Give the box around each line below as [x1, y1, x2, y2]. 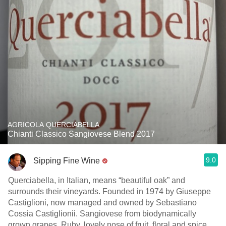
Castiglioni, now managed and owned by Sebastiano [8, 198, 197, 207]
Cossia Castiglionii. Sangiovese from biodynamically [8, 209, 196, 218]
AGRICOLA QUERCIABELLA [8, 121, 99, 129]
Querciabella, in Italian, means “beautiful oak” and [8, 176, 185, 185]
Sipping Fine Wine [33, 156, 100, 165]
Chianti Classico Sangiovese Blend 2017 [8, 130, 155, 138]
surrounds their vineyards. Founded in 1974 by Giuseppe [8, 187, 211, 196]
